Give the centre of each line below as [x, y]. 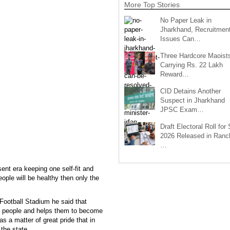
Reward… [174, 74]
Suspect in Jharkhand [192, 100]
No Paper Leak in [186, 20]
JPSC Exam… [182, 109]
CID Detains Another [190, 91]
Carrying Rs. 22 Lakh [191, 65]
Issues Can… [180, 39]
